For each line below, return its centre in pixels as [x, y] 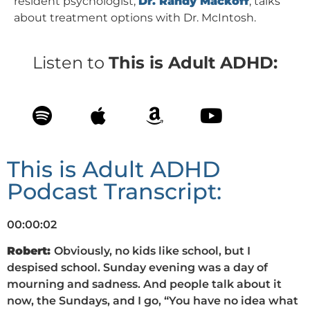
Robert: [30, 251]
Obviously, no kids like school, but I [152, 251]
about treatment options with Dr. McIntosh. [135, 18]
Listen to [71, 62]
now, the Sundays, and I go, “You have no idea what [153, 301]
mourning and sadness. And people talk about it [144, 284]
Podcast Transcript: [114, 192]
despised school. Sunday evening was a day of [137, 268]
